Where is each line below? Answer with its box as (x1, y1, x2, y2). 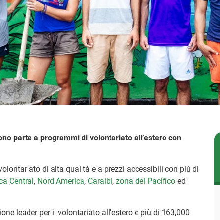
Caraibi (88, 176, 113, 186)
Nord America (37, 176, 85, 186)
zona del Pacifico (116, 176, 176, 186)
